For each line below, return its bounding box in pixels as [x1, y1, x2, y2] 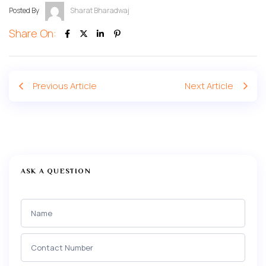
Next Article [185, 80, 233, 93]
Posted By [9, 5, 39, 16]
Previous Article [33, 80, 97, 93]
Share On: [9, 26, 56, 41]
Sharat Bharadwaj [70, 5, 129, 16]
